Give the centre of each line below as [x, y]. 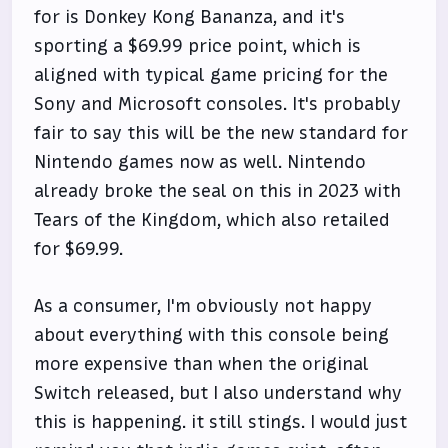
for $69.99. [79, 249]
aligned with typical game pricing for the [211, 75]
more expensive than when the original [202, 364]
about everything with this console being [212, 335]
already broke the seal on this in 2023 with [218, 191]
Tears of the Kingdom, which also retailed [212, 220]
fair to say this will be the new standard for [221, 133]
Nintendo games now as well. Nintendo [200, 162]
